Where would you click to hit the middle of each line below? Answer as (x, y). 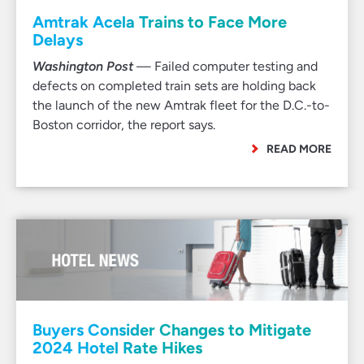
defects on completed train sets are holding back (174, 86)
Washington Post (83, 66)
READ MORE (299, 149)
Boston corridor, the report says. (124, 125)
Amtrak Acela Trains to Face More (160, 22)
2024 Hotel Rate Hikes (117, 348)
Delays (58, 40)
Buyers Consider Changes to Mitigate (172, 330)
